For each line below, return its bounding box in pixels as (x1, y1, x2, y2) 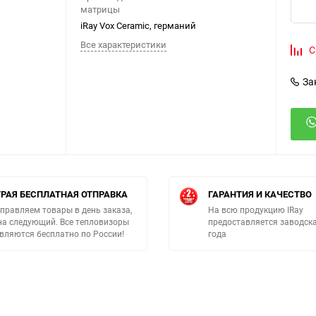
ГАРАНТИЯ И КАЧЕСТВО (208, 188, 312, 201)
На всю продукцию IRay (208, 204, 303, 216)
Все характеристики (80, 38, 166, 51)
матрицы (80, 3, 120, 16)
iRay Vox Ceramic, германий (80, 19, 196, 32)
